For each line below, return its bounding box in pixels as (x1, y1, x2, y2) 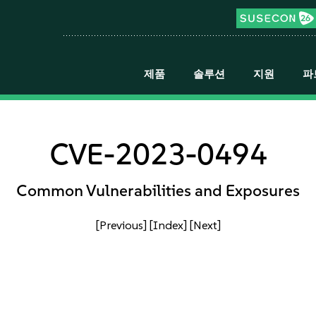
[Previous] (95, 218, 147, 232)
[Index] (149, 218, 187, 232)
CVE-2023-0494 (49, 136, 267, 171)
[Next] (189, 218, 221, 232)
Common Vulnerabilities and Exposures (16, 181, 300, 200)
